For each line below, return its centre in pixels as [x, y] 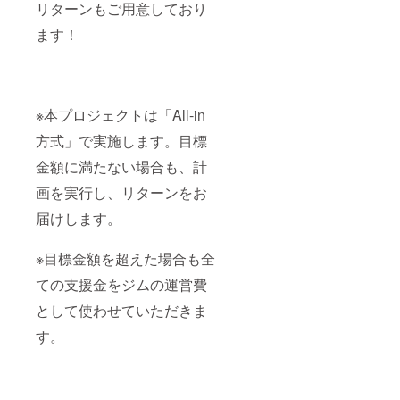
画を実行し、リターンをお [121, 192]
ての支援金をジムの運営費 [121, 284]
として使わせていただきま [121, 310]
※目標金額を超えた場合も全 [125, 258]
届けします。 [79, 218]
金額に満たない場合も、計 [121, 166]
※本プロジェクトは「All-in [121, 114]
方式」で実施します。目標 [121, 140]
